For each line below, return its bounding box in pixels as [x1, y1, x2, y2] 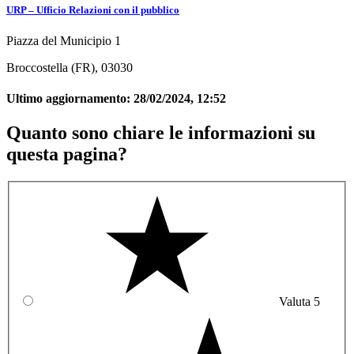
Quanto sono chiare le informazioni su [6, 122, 315, 144]
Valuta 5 [279, 294, 320, 308]
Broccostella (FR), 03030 [6, 60, 133, 74]
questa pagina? [6, 144, 127, 165]
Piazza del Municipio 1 [6, 33, 121, 47]
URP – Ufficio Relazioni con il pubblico [6, 3, 179, 16]
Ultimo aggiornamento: [6, 92, 134, 106]
